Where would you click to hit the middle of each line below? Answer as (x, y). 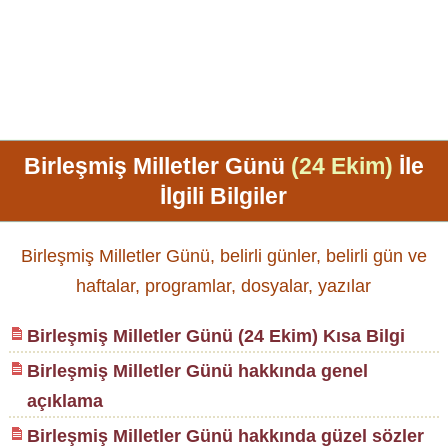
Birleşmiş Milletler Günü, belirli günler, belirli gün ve (223, 255)
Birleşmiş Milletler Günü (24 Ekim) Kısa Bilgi (215, 336)
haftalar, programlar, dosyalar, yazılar (224, 285)
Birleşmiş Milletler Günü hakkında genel (197, 371)
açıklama (64, 401)
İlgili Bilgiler (224, 196)
